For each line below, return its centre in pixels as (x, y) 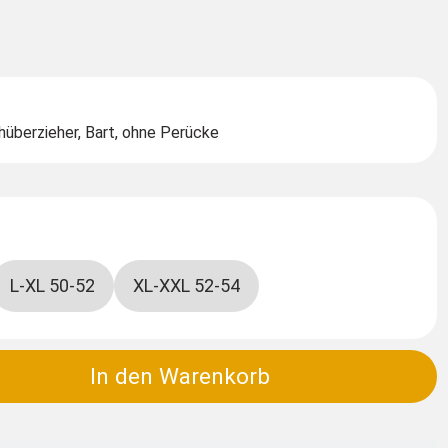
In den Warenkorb (180, 376)
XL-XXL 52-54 (187, 286)
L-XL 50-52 (52, 286)
